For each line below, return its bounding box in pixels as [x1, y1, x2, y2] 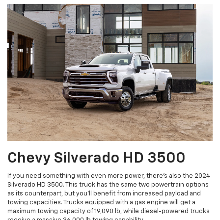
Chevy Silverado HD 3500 [7, 151, 186, 166]
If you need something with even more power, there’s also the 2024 [7, 172, 210, 179]
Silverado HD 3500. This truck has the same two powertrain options [7, 181, 209, 188]
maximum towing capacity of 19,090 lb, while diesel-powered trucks [7, 208, 210, 215]
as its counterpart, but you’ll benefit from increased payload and [7, 190, 201, 197]
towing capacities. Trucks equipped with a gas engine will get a [7, 199, 195, 206]
